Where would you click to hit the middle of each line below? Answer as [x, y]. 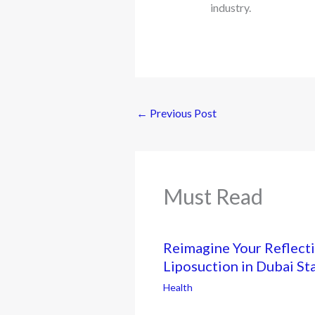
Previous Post [182, 112]
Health [178, 288]
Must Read [213, 197]
